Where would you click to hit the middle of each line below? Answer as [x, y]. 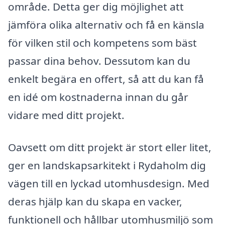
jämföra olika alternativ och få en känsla [106, 25]
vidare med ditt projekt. [66, 115]
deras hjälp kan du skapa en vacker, [95, 202]
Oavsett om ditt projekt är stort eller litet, [110, 147]
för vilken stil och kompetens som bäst [102, 43]
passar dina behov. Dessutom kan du [99, 61]
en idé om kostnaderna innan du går [98, 97]
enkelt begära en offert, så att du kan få [106, 79]
